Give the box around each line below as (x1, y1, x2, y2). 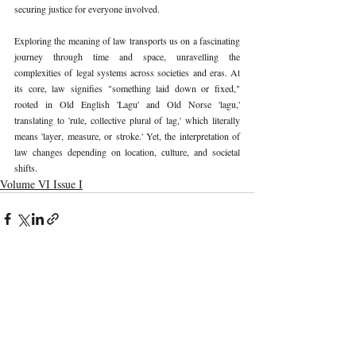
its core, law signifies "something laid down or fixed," (14, 81, 240, 95)
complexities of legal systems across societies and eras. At (14, 65, 240, 79)
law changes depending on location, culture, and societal (14, 145, 240, 158)
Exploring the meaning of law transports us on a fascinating (14, 33, 240, 47)
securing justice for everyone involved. (14, 2, 160, 15)
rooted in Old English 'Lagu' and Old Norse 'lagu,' (14, 97, 240, 110)
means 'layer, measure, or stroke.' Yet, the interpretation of (14, 129, 240, 142)
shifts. (14, 161, 37, 174)
